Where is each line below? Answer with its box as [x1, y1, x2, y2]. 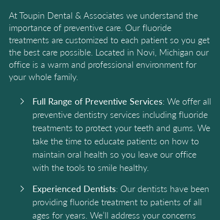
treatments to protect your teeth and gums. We [32, 121, 210, 134]
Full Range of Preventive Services [32, 95, 163, 107]
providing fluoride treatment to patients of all [32, 195, 202, 208]
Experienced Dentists [32, 182, 116, 194]
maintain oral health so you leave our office [32, 148, 196, 160]
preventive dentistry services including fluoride [32, 108, 208, 120]
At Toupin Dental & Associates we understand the [9, 9, 198, 21]
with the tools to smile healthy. [32, 161, 149, 173]
